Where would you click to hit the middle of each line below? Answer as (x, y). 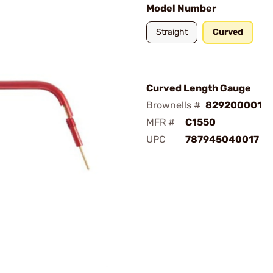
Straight (172, 32)
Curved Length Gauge (199, 88)
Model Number (181, 8)
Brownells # (173, 105)
